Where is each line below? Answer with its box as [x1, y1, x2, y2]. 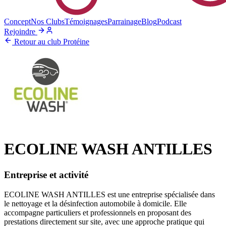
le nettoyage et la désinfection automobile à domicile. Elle [4, 199, 187, 208]
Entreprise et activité [4, 169, 88, 180]
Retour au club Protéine [12, 37, 89, 46]
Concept [4, 17, 31, 26]
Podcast [157, 17, 182, 26]
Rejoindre [4, 27, 37, 36]
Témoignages [65, 17, 107, 26]
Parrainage [107, 17, 141, 26]
